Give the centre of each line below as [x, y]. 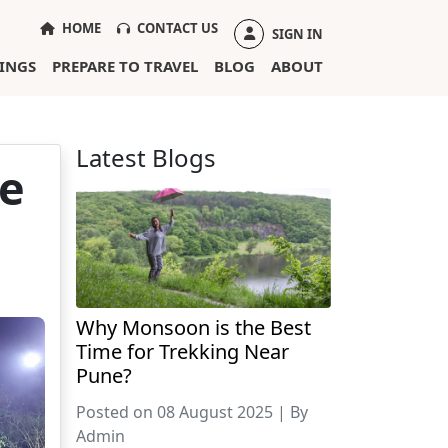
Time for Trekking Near [182, 351]
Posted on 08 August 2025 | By [192, 411]
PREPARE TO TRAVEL [125, 65]
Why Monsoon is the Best [193, 327]
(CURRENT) [135, 26]
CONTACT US [176, 27]
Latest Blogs [146, 157]
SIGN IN [296, 33]
